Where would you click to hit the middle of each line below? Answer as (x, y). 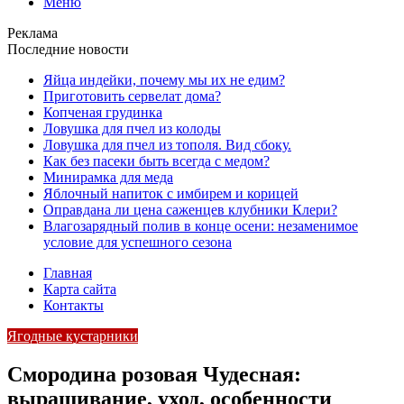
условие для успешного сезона (138, 242)
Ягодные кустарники (73, 336)
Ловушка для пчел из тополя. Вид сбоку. (167, 145)
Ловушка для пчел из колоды (132, 129)
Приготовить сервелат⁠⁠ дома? (132, 96)
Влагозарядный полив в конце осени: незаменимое (201, 226)
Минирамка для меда (108, 177)
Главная (68, 273)
